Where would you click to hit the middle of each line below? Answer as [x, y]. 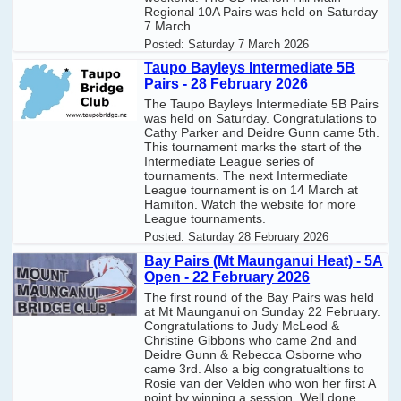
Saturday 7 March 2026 [249, 44]
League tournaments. [205, 219]
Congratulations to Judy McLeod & [242, 325]
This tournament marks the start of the [253, 147]
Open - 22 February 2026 [227, 277]
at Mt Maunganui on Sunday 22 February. [263, 311]
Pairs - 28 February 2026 [226, 84]
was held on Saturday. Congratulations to [261, 119]
